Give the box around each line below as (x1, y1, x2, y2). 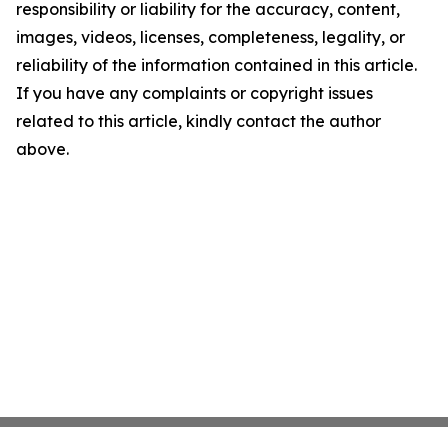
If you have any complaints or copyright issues (16, 83, 373, 103)
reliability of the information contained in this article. (16, 55, 417, 75)
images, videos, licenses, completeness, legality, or (16, 27, 405, 47)
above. (16, 139, 69, 159)
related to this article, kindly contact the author (16, 111, 381, 131)
